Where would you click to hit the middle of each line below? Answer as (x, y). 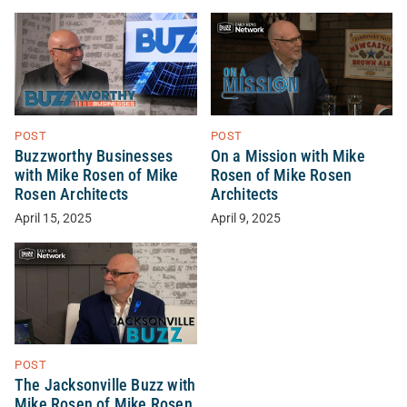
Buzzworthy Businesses (94, 156)
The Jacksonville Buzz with (105, 386)
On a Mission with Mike (288, 156)
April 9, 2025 (245, 218)
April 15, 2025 (53, 218)
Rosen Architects (72, 194)
